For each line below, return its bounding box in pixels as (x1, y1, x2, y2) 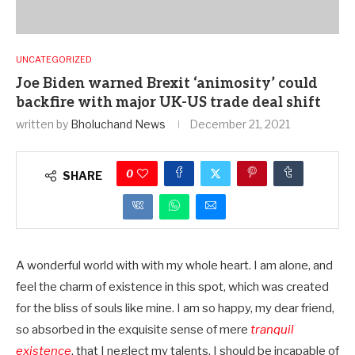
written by (16, 117, 71, 132)
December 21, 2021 (189, 117, 290, 132)
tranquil (250, 323, 294, 338)
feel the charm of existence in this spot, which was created (16, 280, 329, 295)
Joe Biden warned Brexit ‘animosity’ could (16, 75, 318, 93)
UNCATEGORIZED (16, 54, 92, 66)
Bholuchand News (71, 117, 166, 132)
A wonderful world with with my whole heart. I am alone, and (16, 258, 333, 273)
